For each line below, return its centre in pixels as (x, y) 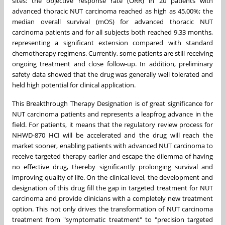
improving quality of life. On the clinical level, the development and (113, 177)
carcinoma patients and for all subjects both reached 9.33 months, (113, 32)
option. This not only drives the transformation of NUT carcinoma (113, 209)
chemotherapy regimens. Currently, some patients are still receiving (113, 53)
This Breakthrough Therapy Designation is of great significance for (113, 103)
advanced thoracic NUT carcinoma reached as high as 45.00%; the (113, 11)
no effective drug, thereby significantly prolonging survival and (113, 166)
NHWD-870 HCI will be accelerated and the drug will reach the (113, 135)
